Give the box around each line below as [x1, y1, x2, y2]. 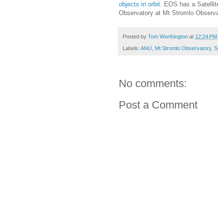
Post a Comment [119, 99, 198, 111]
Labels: [123, 45, 141, 52]
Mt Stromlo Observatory [155, 45, 211, 52]
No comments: [119, 77, 187, 90]
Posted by [123, 33, 148, 39]
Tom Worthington [148, 33, 188, 39]
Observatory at [119, 9, 163, 17]
